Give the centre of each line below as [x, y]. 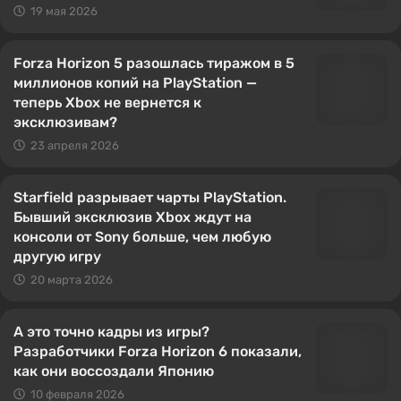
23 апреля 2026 [75, 145]
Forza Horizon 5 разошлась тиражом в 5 [154, 63]
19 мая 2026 [64, 11]
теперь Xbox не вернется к [107, 102]
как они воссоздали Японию [114, 371]
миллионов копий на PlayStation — [135, 83]
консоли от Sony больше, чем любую [142, 237]
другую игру [57, 256]
